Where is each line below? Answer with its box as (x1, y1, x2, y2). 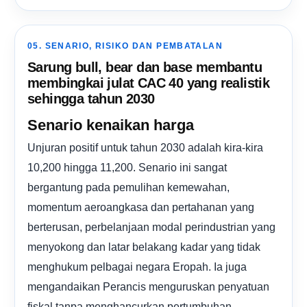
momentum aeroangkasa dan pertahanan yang (27, 200, 254, 213)
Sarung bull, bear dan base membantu (27, 59, 262, 75)
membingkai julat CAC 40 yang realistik (27, 75, 270, 90)
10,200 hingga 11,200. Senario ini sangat (27, 160, 227, 173)
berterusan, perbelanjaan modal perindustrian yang (27, 220, 275, 233)
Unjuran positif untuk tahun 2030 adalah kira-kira (27, 140, 263, 153)
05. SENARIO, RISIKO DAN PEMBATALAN (27, 41, 223, 50)
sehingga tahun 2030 (27, 90, 155, 106)
